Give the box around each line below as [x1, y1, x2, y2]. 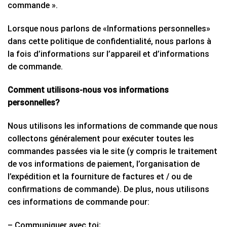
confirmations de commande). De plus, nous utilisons [8, 184, 209, 195]
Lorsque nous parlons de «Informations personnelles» [8, 24, 210, 34]
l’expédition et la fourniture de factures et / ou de [8, 172, 192, 182]
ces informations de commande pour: [8, 197, 149, 207]
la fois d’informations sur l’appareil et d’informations [8, 49, 209, 59]
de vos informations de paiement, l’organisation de [8, 159, 200, 169]
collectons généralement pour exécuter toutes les [8, 134, 194, 144]
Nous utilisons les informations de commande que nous [8, 121, 218, 131]
